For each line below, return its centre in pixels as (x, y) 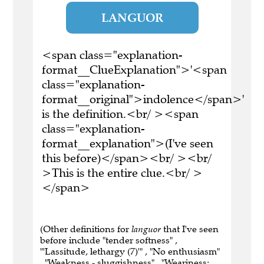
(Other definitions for (86, 229)
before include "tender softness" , (109, 240)
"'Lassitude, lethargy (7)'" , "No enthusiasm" (130, 252)
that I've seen (190, 229)
